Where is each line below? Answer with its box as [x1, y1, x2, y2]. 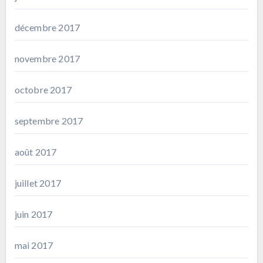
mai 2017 [14, 239, 53, 251]
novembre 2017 [14, 52, 80, 64]
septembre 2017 [14, 114, 83, 126]
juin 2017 [14, 208, 53, 220]
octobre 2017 [14, 83, 72, 95]
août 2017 [14, 146, 57, 157]
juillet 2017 [14, 177, 61, 188]
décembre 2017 [14, 21, 80, 33]
